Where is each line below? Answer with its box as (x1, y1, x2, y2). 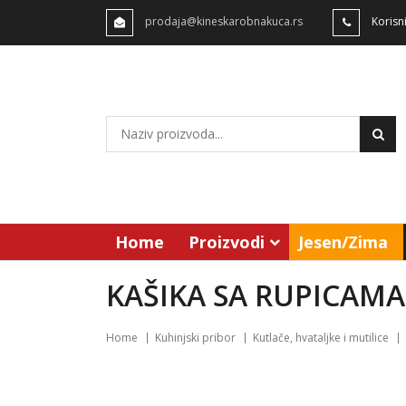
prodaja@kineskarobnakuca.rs (145, 14, 303, 30)
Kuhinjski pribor (155, 330, 236, 345)
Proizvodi (188, 231, 265, 253)
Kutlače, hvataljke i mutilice (253, 330, 389, 345)
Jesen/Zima (298, 231, 388, 253)
